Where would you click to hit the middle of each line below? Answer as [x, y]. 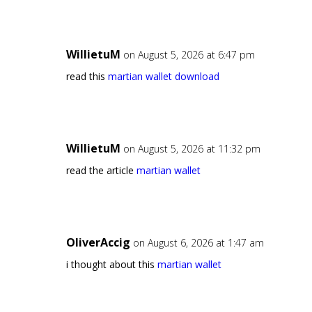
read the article [101, 171]
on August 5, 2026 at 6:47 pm [189, 55]
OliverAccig [98, 243]
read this [87, 77]
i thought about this [111, 265]
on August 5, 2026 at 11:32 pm [192, 149]
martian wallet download [163, 77]
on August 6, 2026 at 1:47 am [198, 243]
